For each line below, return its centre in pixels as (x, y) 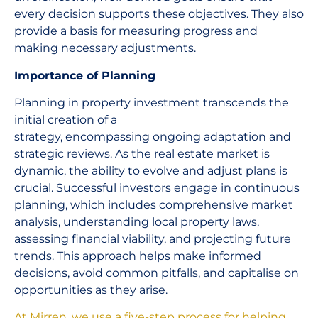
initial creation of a (66, 120)
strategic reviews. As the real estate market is (142, 154)
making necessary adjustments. (105, 48)
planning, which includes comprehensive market (154, 205)
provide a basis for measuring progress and (136, 31)
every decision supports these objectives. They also (159, 14)
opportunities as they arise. (91, 290)
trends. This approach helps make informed (138, 256)
